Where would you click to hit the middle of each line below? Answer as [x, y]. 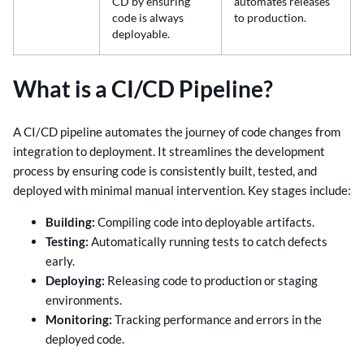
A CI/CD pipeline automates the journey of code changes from [177, 132]
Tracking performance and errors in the [217, 319]
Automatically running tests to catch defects [208, 241]
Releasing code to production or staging [211, 280]
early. [60, 260]
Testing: [67, 241]
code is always [148, 17]
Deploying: [75, 280]
